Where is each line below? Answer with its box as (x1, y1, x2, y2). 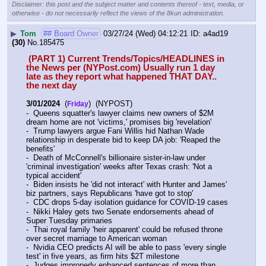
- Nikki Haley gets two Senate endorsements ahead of (26, 207, 214, 216)
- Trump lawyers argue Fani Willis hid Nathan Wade (26, 126, 204, 136)
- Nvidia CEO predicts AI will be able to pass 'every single (26, 242, 226, 252)
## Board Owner (43, 29, 99, 39)
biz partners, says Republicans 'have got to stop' (26, 189, 193, 198)
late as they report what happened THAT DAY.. (26, 72, 217, 82)
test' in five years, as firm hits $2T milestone (26, 251, 179, 261)
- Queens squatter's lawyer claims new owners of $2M (26, 109, 214, 118)
